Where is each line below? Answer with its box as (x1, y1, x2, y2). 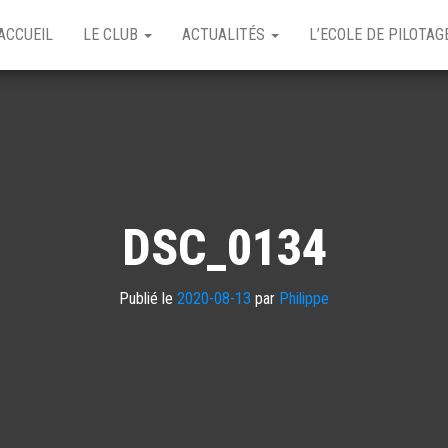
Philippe (279, 288, 329, 308)
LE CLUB (83, 25, 142, 44)
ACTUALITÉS (182, 25, 269, 44)
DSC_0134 (121, 218, 327, 277)
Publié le (119, 288, 177, 308)
